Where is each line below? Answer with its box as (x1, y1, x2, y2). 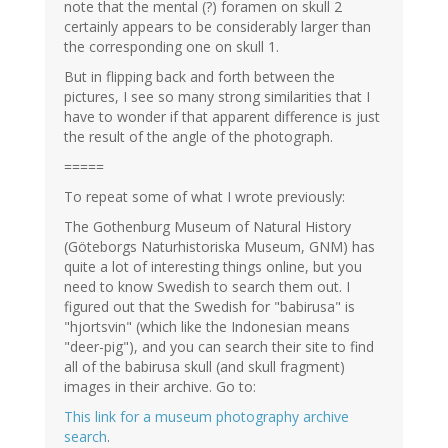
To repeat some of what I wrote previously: (64, 187, 345, 207)
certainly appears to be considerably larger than (64, 17, 371, 37)
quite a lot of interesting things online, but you (64, 257, 362, 277)
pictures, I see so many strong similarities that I (64, 87, 370, 107)
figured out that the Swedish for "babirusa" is (64, 297, 355, 317)
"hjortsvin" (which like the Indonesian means (64, 317, 350, 337)
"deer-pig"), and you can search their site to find (64, 337, 374, 357)
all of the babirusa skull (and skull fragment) (64, 357, 345, 377)
